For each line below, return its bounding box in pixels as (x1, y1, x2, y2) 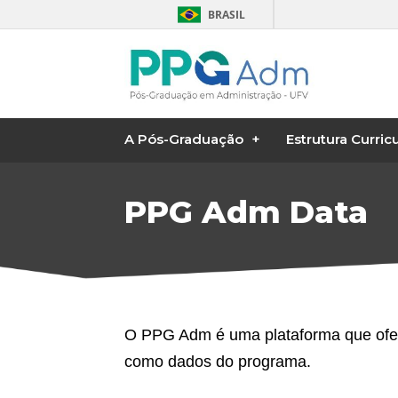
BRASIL (208, 7, 245, 22)
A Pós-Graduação (123, 131, 243, 147)
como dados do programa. (124, 352, 312, 370)
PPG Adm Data (124, 193, 369, 232)
